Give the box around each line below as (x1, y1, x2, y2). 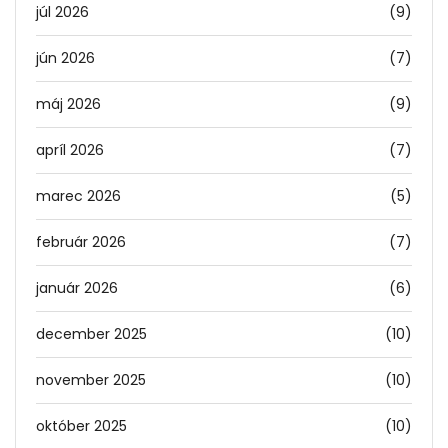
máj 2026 (36, 94, 101, 115)
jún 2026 (36, 48, 95, 69)
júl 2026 (36, 2, 89, 23)
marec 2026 (36, 186, 121, 207)
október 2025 (36, 416, 127, 437)
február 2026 (36, 232, 126, 253)
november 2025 (36, 370, 146, 391)
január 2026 (36, 278, 118, 299)
